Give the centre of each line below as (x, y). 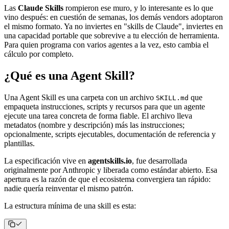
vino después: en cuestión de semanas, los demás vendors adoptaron (113, 17)
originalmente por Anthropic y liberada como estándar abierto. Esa (111, 170)
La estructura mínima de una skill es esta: (70, 206)
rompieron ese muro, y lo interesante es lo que (138, 8)
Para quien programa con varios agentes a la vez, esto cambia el (106, 45)
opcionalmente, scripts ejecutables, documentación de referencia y (110, 134)
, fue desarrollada (159, 161)
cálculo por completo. (39, 54)
